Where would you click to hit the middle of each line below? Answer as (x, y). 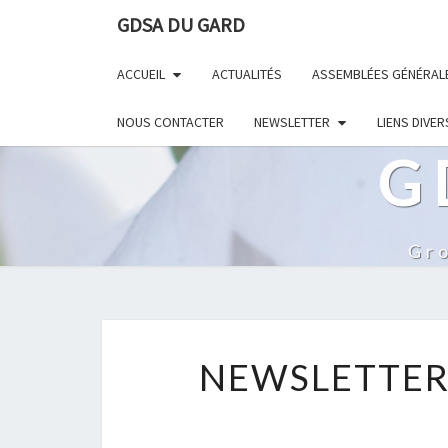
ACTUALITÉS (246, 74)
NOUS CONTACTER (170, 122)
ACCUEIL (141, 74)
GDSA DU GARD (181, 24)
